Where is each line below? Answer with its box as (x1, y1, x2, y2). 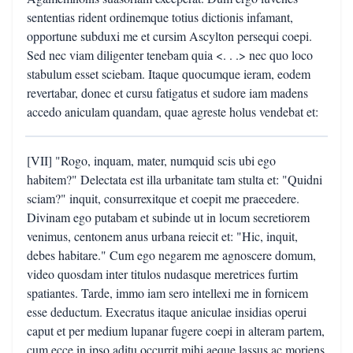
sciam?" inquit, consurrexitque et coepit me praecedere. (27, 190, 299, 206)
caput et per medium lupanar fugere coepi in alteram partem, (27, 322, 325, 339)
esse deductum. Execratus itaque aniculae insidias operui (27, 303, 307, 320)
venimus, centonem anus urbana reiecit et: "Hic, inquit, (27, 228, 298, 244)
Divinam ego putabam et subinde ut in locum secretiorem (27, 209, 310, 225)
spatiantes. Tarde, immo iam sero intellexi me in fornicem (27, 284, 308, 301)
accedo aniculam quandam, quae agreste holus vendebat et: (27, 103, 318, 120)
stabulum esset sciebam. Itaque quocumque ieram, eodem (27, 65, 310, 82)
